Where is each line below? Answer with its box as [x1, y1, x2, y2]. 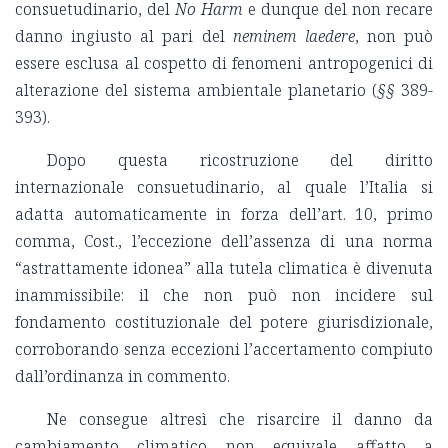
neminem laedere [232, 24, 355, 47]
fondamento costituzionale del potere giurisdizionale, [15, 310, 433, 333]
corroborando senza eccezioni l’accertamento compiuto [15, 337, 433, 360]
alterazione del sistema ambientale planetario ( [15, 78, 377, 101]
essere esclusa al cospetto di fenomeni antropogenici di [15, 51, 433, 74]
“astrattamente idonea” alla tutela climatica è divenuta [15, 256, 433, 279]
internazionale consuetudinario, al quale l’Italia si [15, 175, 433, 198]
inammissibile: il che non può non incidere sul [15, 283, 433, 306]
